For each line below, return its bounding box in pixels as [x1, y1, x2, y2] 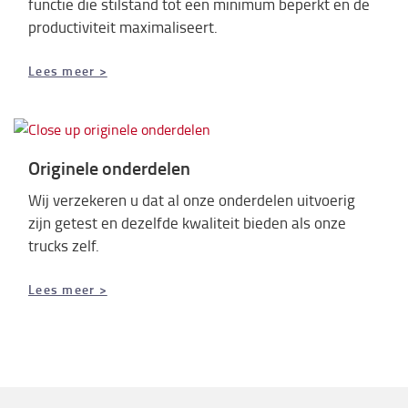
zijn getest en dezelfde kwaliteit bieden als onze [28, 212, 346, 233]
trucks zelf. [28, 235, 103, 256]
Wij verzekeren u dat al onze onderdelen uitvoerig [28, 189, 355, 210]
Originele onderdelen [28, 154, 190, 180]
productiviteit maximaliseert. [28, 15, 218, 37]
